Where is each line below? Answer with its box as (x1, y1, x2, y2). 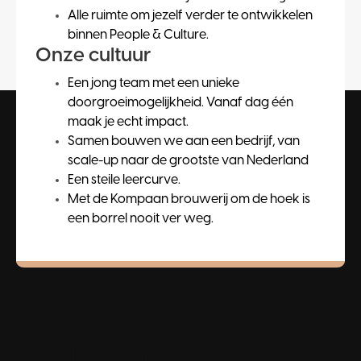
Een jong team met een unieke (68, 77, 239, 91)
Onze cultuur (35, 46, 151, 67)
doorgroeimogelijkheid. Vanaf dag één (68, 96, 293, 110)
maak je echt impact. (68, 115, 189, 130)
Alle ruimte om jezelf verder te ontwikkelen (68, 9, 313, 23)
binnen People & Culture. (68, 28, 209, 43)
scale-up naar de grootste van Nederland (68, 154, 309, 168)
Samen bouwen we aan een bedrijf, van (68, 135, 300, 149)
